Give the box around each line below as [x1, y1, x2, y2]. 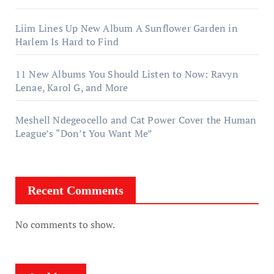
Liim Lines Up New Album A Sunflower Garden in [15, 21, 238, 35]
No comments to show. [15, 217, 115, 231]
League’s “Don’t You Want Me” [15, 126, 153, 140]
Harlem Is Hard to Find [15, 34, 119, 48]
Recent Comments [27, 183, 124, 197]
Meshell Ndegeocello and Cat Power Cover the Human [15, 113, 257, 127]
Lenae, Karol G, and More [15, 80, 128, 94]
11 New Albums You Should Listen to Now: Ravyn [15, 67, 239, 81]
